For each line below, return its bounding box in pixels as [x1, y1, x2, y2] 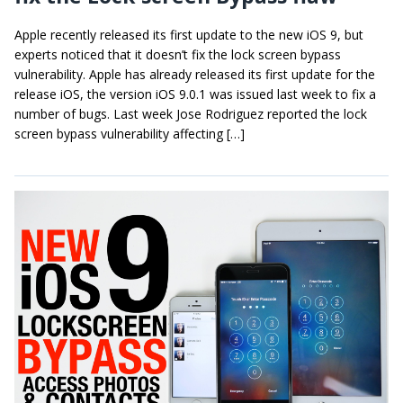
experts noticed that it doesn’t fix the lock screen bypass [14, 46, 341, 64]
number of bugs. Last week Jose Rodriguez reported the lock [14, 105, 367, 123]
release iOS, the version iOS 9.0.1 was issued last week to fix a [14, 85, 376, 103]
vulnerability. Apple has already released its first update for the [14, 66, 375, 84]
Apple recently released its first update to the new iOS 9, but [14, 26, 363, 44]
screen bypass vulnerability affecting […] [14, 125, 245, 143]
